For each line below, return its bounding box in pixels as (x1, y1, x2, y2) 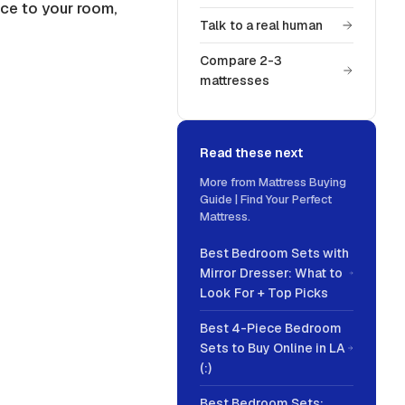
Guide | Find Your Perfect (200, 192, 332, 207)
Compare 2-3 (200, 52, 282, 69)
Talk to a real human (200, 17, 323, 33)
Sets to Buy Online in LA (200, 340, 345, 356)
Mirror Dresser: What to (200, 265, 343, 281)
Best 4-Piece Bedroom (200, 320, 342, 336)
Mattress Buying (259, 174, 346, 190)
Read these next (200, 145, 303, 161)
